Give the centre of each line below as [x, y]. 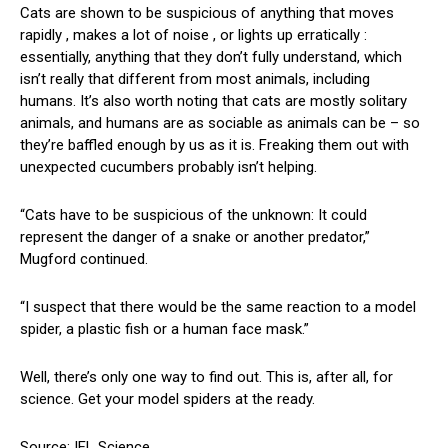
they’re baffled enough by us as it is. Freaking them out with [214, 145]
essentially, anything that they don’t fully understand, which [211, 57]
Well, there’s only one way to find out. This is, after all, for [206, 377]
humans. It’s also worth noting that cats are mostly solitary [213, 101]
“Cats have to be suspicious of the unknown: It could [193, 215]
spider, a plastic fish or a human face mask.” [164, 329]
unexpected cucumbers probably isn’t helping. [168, 167]
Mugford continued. [84, 259]
